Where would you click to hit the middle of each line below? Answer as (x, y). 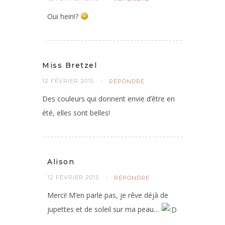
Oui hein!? (64, 17)
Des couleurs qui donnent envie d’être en (108, 99)
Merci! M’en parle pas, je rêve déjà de (108, 195)
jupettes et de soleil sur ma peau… (104, 209)
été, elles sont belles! (76, 113)
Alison (61, 162)
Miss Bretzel (70, 66)
